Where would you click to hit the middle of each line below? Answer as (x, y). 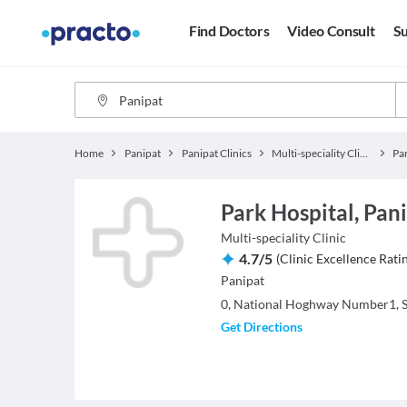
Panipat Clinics (216, 153)
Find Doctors (229, 31)
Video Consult (331, 31)
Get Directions (261, 327)
